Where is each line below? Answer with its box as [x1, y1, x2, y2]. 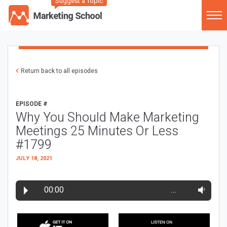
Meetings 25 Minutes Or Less [16, 122, 178, 141]
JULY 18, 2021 [16, 154, 52, 163]
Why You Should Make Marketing [16, 108, 199, 127]
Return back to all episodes [21, 66, 98, 75]
